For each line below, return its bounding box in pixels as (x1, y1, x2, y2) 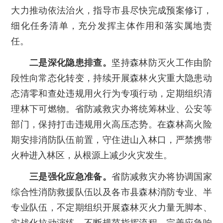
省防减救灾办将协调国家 (111, 171, 212, 182)
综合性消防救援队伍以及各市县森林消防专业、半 (11, 187, 212, 197)
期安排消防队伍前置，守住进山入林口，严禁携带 (11, 134, 212, 145)
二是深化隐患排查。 (29, 57, 112, 68)
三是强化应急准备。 (29, 171, 112, 182)
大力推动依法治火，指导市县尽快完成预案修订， (11, 5, 212, 15)
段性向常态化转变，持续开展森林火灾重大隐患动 (11, 73, 212, 83)
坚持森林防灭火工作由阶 (111, 57, 212, 68)
